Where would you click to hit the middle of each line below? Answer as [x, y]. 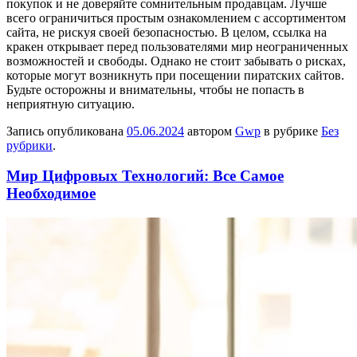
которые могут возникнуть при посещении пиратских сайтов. [175, 75]
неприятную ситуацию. [71, 104]
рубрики [29, 145]
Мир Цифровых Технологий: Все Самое [145, 176]
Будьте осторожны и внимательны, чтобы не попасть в [155, 89]
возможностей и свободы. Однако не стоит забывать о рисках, [176, 61]
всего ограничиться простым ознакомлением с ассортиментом [176, 18]
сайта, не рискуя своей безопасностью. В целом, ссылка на [167, 32]
